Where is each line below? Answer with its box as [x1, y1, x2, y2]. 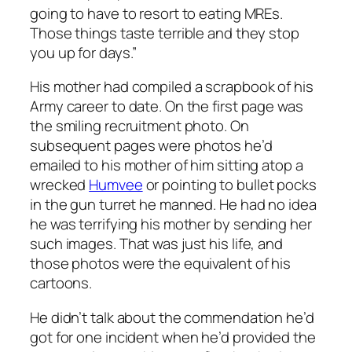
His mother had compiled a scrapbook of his [30, 76, 313, 97]
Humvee [89, 174, 143, 196]
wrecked [30, 174, 90, 196]
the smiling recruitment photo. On [30, 115, 249, 137]
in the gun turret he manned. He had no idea [30, 194, 317, 215]
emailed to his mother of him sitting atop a [30, 155, 303, 176]
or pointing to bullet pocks [142, 174, 317, 196]
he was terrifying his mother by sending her [30, 214, 312, 235]
